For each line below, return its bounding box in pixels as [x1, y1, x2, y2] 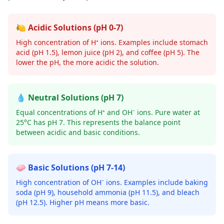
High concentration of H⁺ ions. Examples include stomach [16, 37, 208, 47]
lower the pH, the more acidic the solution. [16, 57, 159, 67]
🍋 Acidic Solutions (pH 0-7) [16, 22, 123, 33]
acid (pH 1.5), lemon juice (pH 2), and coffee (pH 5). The [16, 47, 199, 57]
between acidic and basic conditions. [16, 127, 140, 137]
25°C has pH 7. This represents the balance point [16, 117, 180, 127]
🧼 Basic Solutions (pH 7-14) [16, 162, 125, 173]
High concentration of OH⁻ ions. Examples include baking [16, 177, 208, 187]
